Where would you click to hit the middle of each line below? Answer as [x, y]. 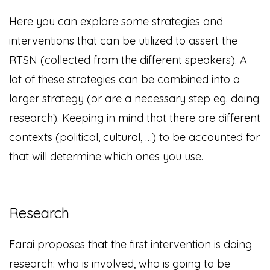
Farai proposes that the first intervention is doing [130, 245]
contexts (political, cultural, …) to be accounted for [134, 137]
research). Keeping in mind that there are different [135, 118]
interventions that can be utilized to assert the [123, 41]
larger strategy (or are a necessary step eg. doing [134, 99]
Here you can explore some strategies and [116, 22]
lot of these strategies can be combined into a [124, 80]
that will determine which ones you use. [106, 157]
